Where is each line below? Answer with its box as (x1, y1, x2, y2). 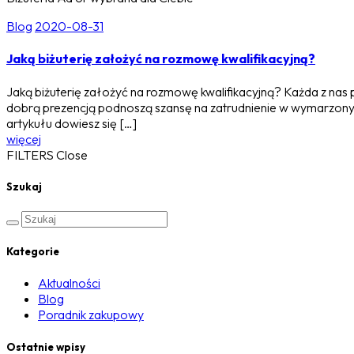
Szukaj (6, 179, 42, 193)
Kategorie (6, 245, 59, 258)
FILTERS (6, 146, 54, 163)
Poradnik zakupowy (38, 307, 144, 323)
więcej (6, 130, 41, 147)
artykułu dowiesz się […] (6, 115, 137, 131)
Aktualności (38, 275, 100, 292)
